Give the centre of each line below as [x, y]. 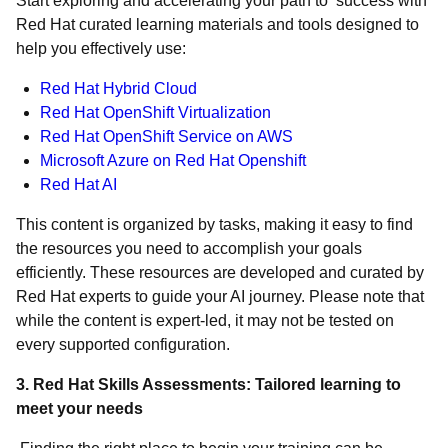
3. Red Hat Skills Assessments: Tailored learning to [208, 384]
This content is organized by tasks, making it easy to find [214, 224]
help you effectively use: [101, 48]
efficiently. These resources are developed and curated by [220, 272]
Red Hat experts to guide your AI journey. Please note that [220, 296]
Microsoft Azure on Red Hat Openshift [173, 160]
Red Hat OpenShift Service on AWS [166, 136]
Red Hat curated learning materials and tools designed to [217, 24]
